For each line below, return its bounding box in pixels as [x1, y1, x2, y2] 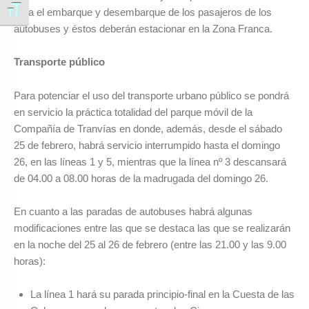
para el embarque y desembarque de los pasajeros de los [14, 6, 272, 19]
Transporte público [14, 56, 105, 68]
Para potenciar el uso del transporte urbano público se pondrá [14, 89, 289, 101]
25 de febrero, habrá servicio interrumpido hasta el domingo [14, 139, 280, 151]
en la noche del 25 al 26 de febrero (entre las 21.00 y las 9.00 [14, 239, 286, 251]
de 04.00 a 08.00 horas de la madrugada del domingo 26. [14, 172, 268, 184]
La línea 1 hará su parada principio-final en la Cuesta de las [30, 288, 295, 301]
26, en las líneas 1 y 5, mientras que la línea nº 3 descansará [14, 155, 286, 168]
